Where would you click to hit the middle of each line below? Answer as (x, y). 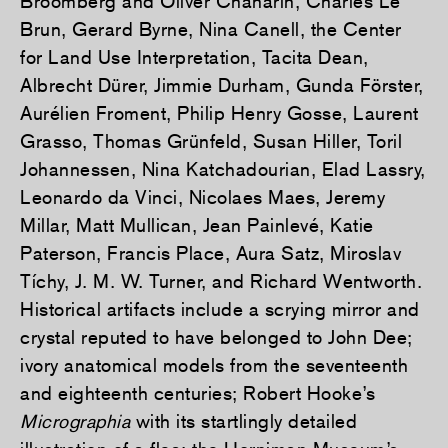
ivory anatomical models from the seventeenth (214, 365)
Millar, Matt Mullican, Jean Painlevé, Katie (197, 225)
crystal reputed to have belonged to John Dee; (216, 337)
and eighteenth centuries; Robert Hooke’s (197, 393)
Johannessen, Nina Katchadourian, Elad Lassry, (223, 169)
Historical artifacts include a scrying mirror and (220, 309)
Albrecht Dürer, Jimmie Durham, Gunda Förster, (222, 85)
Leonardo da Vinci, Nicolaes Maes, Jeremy (202, 197)
